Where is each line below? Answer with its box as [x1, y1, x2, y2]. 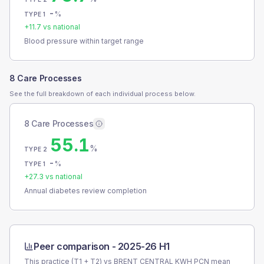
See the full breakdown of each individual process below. [9, 90, 196, 98]
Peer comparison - [34, 240, 118, 252]
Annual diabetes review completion [24, 186, 147, 195]
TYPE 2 [24, 146, 48, 153]
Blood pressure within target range [24, 37, 144, 45]
